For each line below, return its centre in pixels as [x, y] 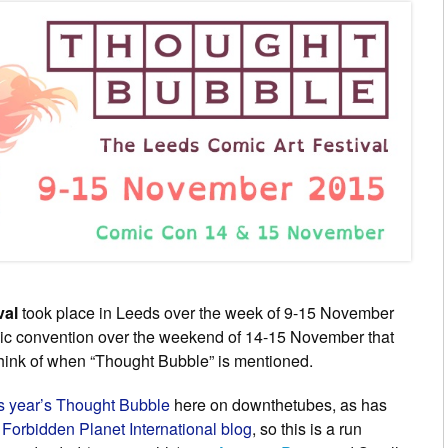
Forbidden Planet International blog [127, 429]
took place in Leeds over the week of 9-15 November [206, 313]
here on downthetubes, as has [280, 405]
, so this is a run [307, 429]
